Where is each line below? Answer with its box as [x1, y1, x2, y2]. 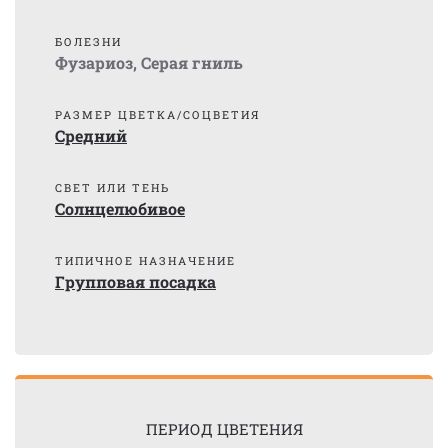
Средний [55, 125, 127, 146]
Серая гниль [141, 52, 243, 73]
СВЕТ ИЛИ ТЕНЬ [55, 180, 170, 195]
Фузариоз [55, 52, 133, 73]
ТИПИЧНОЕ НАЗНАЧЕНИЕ [55, 253, 236, 268]
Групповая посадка [55, 271, 216, 292]
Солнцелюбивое [55, 198, 185, 219]
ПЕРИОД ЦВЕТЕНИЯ [145, 419, 303, 439]
